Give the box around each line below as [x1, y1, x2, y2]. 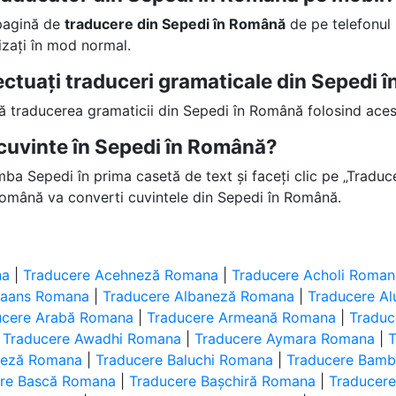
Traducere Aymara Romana [194, 330, 376, 347]
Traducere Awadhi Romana [3, 330, 182, 347]
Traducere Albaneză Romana [103, 287, 295, 305]
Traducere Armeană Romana [147, 308, 337, 326]
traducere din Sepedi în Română [65, 15, 286, 33]
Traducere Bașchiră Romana [129, 372, 316, 390]
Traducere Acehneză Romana [23, 266, 219, 284]
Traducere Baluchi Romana [95, 351, 274, 369]
